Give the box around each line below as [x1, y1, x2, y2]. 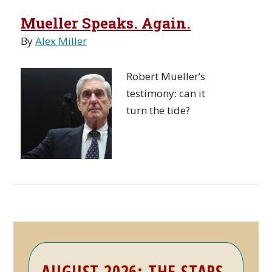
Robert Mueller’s [126, 69, 206, 83]
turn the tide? [126, 103, 191, 117]
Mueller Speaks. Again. [21, 13, 191, 33]
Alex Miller [35, 34, 87, 48]
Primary [13, 239, 78, 260]
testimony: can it [126, 86, 206, 100]
